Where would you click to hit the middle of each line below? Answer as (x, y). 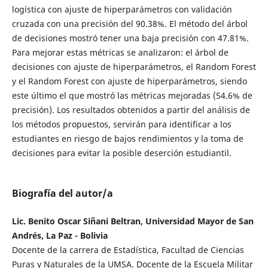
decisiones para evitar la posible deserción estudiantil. (121, 153)
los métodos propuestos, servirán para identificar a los (121, 124)
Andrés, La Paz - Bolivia (60, 236)
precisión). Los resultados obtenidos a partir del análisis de (131, 110)
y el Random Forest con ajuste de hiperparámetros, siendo (129, 81)
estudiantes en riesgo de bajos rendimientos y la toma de (127, 139)
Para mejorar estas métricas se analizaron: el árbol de (120, 53)
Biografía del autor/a (62, 194)
